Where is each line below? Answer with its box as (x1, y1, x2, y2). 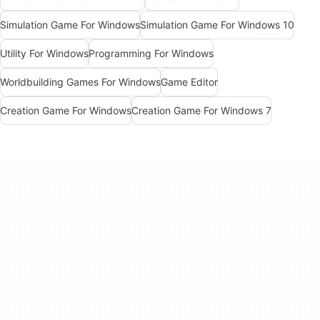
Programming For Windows (89, 47, 214, 60)
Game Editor (161, 76, 218, 89)
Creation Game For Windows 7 (131, 104, 271, 117)
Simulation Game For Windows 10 (140, 19, 294, 31)
